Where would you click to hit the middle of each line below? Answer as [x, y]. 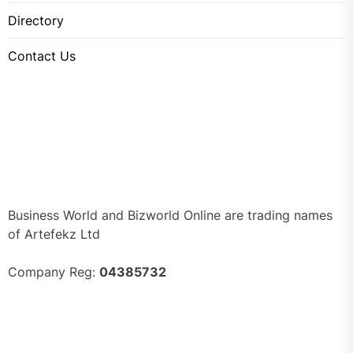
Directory [36, 21]
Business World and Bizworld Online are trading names [170, 216]
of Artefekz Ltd [54, 234]
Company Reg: [54, 272]
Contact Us [42, 56]
